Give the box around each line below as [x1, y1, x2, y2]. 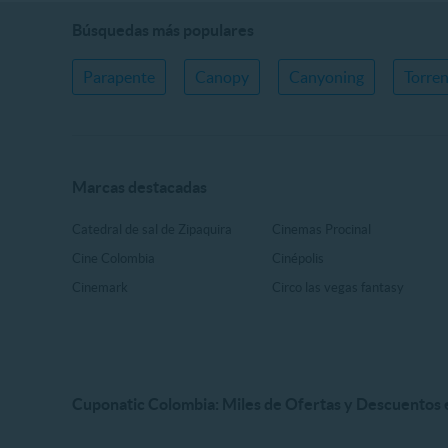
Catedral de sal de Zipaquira [72, 222, 232, 238]
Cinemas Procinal [272, 222, 372, 238]
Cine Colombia [72, 251, 155, 267]
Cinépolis [272, 251, 325, 267]
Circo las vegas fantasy [272, 280, 405, 296]
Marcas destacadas [72, 178, 207, 197]
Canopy [195, 68, 249, 86]
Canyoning [289, 68, 364, 86]
